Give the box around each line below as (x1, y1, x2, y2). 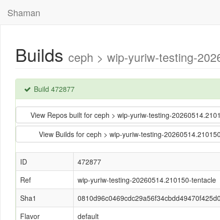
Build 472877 (32, 84, 75, 94)
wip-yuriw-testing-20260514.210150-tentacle (78, 175, 216, 185)
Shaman (7, 6, 40, 19)
